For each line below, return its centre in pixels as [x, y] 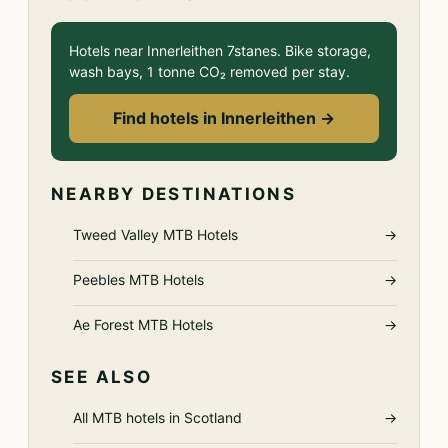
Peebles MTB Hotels [138, 279]
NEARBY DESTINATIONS [174, 194]
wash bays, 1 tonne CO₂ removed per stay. [209, 71]
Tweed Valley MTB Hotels [155, 234]
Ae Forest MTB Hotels [143, 324]
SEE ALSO [102, 377]
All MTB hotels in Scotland [157, 417]
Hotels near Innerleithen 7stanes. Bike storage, [220, 50]
